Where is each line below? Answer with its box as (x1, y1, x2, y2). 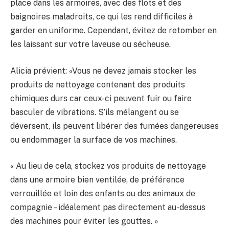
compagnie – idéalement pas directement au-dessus (10, 202, 205, 213)
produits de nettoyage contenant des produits (10, 79, 185, 89)
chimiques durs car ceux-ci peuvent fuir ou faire (10, 93, 192, 103)
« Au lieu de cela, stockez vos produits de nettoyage (10, 161, 206, 171)
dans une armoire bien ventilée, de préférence (10, 175, 185, 185)
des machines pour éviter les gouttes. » (10, 216, 158, 226)
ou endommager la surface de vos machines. (10, 134, 177, 145)
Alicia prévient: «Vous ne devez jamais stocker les (10, 65, 196, 76)
